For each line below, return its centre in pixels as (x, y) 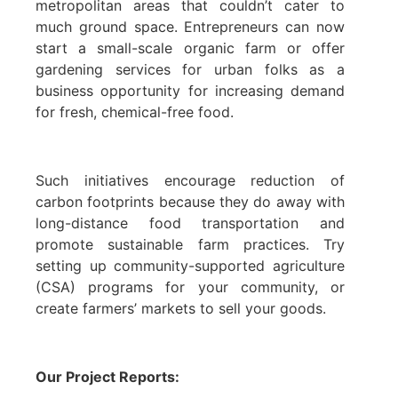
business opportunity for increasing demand (190, 91)
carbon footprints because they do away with (190, 202)
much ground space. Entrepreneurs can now (190, 27)
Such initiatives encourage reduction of (190, 181)
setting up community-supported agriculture (190, 266)
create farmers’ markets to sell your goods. (181, 309)
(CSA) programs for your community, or (190, 287)
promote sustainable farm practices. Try (190, 245)
